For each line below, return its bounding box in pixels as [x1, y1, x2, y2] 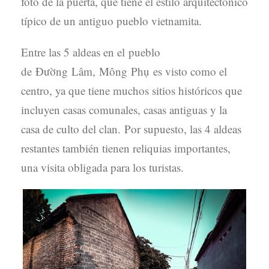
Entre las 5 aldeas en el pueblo [21, 44, 160, 59]
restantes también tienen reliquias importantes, [21, 140, 231, 156]
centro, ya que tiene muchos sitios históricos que [21, 82, 242, 98]
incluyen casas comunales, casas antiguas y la [21, 101, 227, 117]
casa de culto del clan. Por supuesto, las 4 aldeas [21, 121, 241, 136]
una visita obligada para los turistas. [21, 159, 184, 175]
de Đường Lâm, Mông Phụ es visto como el [21, 63, 227, 79]
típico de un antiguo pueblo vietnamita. [21, 13, 202, 28]
